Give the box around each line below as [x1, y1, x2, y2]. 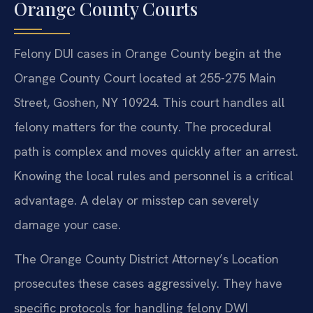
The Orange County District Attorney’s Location [14, 250, 279, 267]
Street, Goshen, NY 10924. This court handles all [14, 94, 285, 110]
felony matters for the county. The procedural [14, 118, 272, 135]
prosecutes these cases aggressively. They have [14, 275, 282, 291]
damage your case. [14, 216, 121, 233]
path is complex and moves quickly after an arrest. [14, 143, 298, 159]
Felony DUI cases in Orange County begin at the [14, 45, 282, 61]
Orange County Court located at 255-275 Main [14, 69, 276, 86]
